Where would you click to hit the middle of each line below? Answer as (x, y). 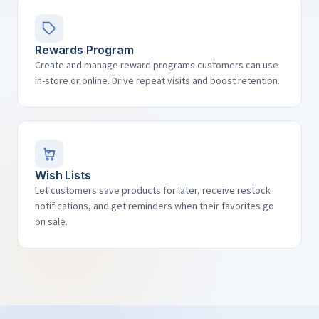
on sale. (51, 221)
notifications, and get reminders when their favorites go (155, 206)
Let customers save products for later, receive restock (153, 190)
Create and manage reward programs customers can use (157, 65)
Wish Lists (63, 175)
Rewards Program (84, 50)
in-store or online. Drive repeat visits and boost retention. (157, 80)
